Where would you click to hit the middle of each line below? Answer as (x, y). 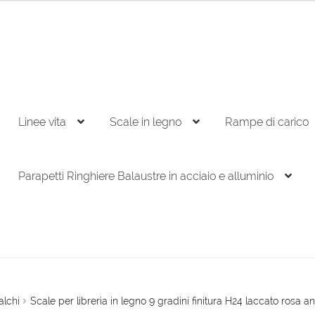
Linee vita (42, 122)
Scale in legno (146, 122)
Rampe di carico (267, 122)
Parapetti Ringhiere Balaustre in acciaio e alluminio (146, 176)
